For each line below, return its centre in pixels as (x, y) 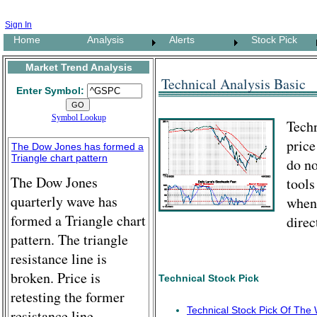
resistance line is (59, 259)
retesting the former (68, 297)
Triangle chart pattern (59, 158)
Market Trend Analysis (79, 67)
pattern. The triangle (69, 240)
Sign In (18, 25)
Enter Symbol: (50, 91)
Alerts (178, 40)
